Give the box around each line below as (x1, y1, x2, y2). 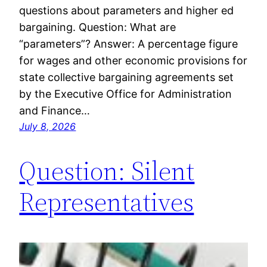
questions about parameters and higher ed (19, 4, 234, 17)
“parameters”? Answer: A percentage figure (19, 37, 238, 50)
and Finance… (19, 104, 91, 117)
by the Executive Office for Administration (19, 87, 232, 100)
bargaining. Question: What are (19, 20, 176, 33)
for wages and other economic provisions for (19, 54, 248, 67)
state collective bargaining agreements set (19, 70, 234, 83)
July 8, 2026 (19, 120, 76, 132)
